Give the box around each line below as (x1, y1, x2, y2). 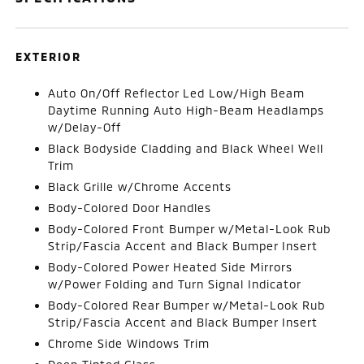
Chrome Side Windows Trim (48, 336, 210, 350)
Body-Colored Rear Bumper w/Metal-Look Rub (48, 297, 326, 312)
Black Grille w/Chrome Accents (48, 179, 232, 193)
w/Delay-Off (48, 119, 122, 134)
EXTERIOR (15, 49, 82, 63)
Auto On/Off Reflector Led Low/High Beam (48, 85, 305, 100)
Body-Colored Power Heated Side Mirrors (48, 259, 293, 274)
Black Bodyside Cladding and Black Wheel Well (48, 141, 324, 155)
